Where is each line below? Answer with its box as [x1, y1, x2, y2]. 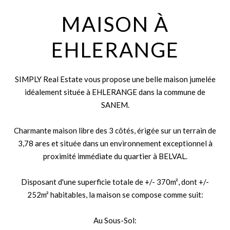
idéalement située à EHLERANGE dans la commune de [25, 87, 205, 97]
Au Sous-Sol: [93, 216, 137, 225]
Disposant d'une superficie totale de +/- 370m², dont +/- [21, 177, 209, 186]
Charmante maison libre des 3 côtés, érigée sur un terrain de [14, 126, 216, 135]
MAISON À [61, 12, 169, 36]
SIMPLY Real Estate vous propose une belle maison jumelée [14, 74, 216, 84]
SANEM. [101, 100, 129, 109]
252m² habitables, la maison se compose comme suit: [27, 190, 203, 199]
